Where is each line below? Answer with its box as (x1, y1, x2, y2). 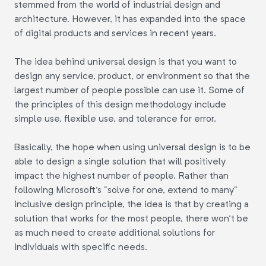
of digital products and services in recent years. (14, 27, 216, 39)
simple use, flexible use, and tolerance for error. (14, 112, 216, 124)
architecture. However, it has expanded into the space (14, 12, 246, 24)
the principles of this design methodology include (14, 98, 226, 110)
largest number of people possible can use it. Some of (14, 84, 245, 96)
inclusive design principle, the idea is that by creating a (14, 198, 249, 210)
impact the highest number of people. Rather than (14, 169, 229, 181)
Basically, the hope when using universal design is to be (14, 141, 251, 153)
